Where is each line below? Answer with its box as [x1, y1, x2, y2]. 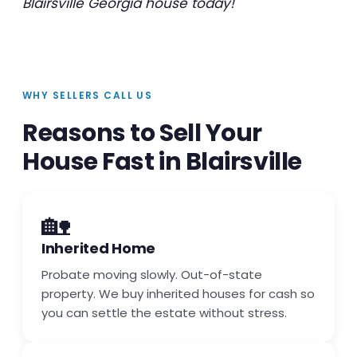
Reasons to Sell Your [22, 116, 262, 151]
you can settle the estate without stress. [41, 304, 287, 322]
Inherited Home [41, 238, 156, 259]
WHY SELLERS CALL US [22, 88, 153, 103]
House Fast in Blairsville [22, 145, 302, 179]
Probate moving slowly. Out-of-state [41, 266, 262, 284]
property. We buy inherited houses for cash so [41, 285, 315, 303]
